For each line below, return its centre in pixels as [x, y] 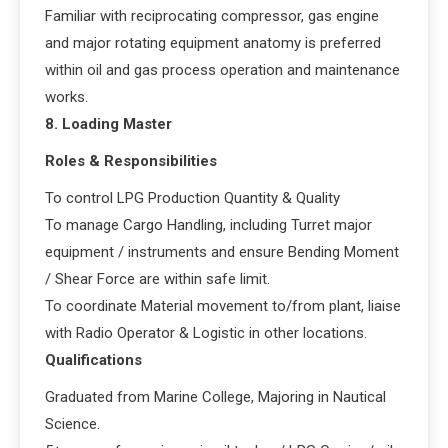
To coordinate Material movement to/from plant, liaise [223, 305]
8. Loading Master [108, 123]
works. [66, 96]
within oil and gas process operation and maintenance [222, 69]
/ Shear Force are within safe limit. [157, 278]
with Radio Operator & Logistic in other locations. [206, 332]
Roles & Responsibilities [131, 160]
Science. [72, 423]
